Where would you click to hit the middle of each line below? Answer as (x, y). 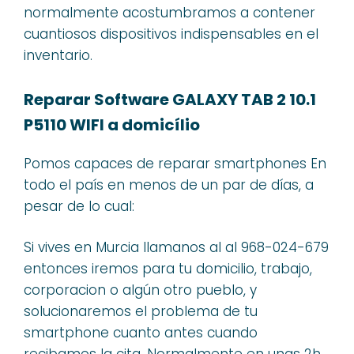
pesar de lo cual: (79, 206)
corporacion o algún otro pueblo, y (140, 290)
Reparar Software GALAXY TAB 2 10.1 (170, 99)
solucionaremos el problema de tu (141, 311)
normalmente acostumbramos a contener (169, 13)
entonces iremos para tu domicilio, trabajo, (168, 269)
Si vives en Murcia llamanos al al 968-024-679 (176, 247)
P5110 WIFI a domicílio (112, 124)
